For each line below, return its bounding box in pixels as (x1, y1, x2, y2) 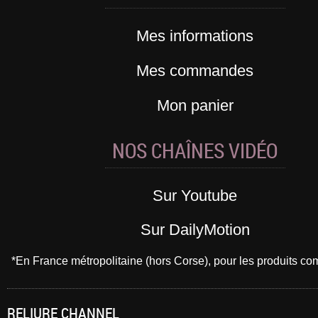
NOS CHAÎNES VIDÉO (112, 136, 278, 165)
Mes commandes (136, 61, 254, 79)
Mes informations (136, 26, 254, 45)
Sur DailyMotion (140, 220, 250, 238)
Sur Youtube (153, 186, 238, 204)
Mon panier (156, 96, 234, 114)
